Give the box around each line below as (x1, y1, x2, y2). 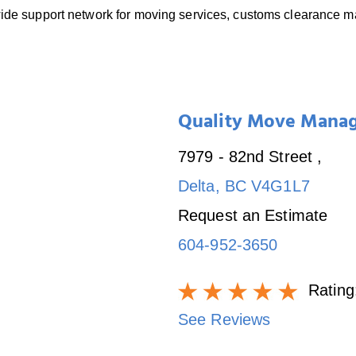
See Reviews (178, 310, 271, 328)
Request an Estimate (178, 206, 328, 224)
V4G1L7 (251, 176, 310, 195)
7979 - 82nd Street (178, 147, 318, 165)
